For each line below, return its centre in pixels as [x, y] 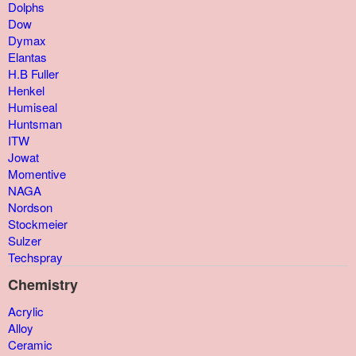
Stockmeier [38, 224]
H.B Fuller [33, 74]
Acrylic [26, 311]
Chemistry [43, 285]
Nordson [30, 207]
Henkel [26, 91]
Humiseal [33, 107]
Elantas [27, 57]
